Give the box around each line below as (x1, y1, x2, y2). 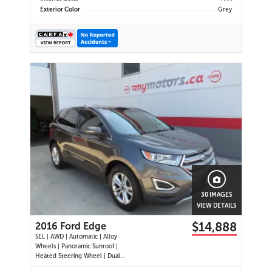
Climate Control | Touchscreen (35, 262, 122, 270)
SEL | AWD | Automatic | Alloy (35, 233, 117, 241)
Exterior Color (40, 6, 80, 14)
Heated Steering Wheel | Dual (35, 253, 120, 260)
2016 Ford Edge (35, 220, 106, 233)
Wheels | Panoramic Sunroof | (35, 243, 118, 251)
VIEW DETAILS (197, 202, 237, 210)
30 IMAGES (201, 191, 233, 199)
